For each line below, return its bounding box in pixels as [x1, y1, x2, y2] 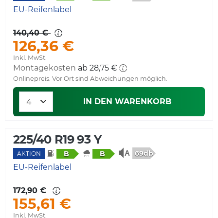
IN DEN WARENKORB [83, 96, 171, 106]
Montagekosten [13, 63, 76, 73]
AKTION [17, 149, 41, 157]
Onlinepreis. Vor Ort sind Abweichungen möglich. [13, 74, 167, 82]
